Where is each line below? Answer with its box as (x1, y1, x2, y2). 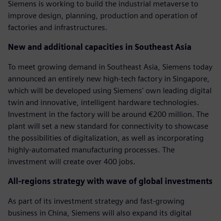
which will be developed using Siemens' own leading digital (8, 85, 212, 95)
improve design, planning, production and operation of (8, 10, 197, 20)
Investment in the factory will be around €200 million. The (8, 109, 209, 119)
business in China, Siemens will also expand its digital (8, 208, 191, 218)
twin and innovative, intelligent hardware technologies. (8, 97, 199, 107)
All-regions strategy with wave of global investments (8, 176, 213, 186)
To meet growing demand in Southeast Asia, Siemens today (8, 62, 213, 72)
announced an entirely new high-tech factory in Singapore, (8, 74, 210, 83)
